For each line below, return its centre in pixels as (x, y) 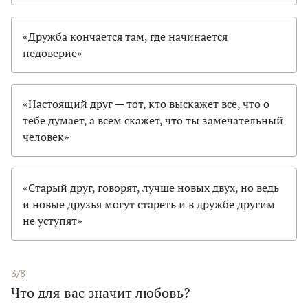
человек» (46, 137)
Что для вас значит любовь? (100, 293)
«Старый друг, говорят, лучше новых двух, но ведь (151, 188)
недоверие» (53, 53)
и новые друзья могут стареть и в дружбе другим (149, 205)
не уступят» (53, 221)
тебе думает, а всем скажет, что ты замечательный (153, 121)
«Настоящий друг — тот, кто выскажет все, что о (146, 104)
